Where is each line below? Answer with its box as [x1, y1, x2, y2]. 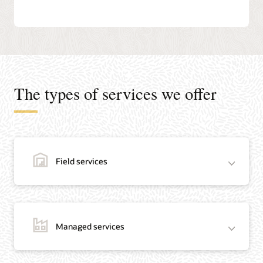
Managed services [56, 220, 125, 232]
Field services [56, 155, 108, 167]
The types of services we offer [14, 82, 217, 105]
